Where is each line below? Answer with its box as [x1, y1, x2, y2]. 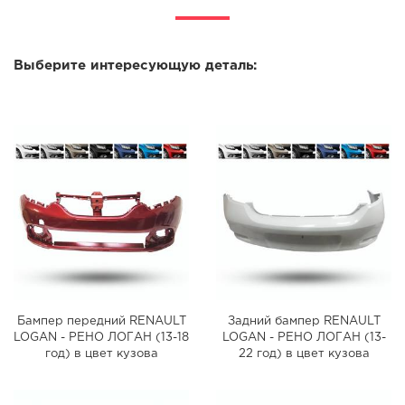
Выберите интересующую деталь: [14, 60, 257, 71]
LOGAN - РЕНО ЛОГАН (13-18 [14, 333, 189, 343]
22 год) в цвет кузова [238, 349, 370, 359]
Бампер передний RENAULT [16, 316, 186, 326]
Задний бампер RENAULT [227, 316, 381, 326]
